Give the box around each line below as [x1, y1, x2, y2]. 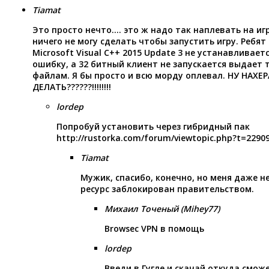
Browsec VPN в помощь [104, 222, 204, 234]
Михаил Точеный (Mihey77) [104, 202, 220, 214]
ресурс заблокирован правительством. [80, 183, 254, 195]
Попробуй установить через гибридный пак [56, 120, 250, 132]
